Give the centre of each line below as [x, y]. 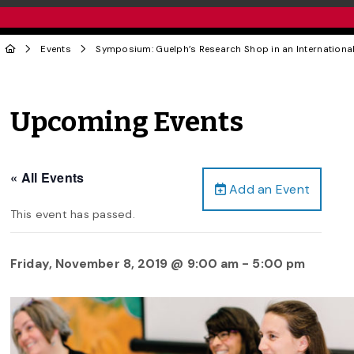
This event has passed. [73, 214]
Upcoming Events [127, 122]
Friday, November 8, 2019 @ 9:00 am [125, 263]
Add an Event [268, 189]
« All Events [47, 177]
